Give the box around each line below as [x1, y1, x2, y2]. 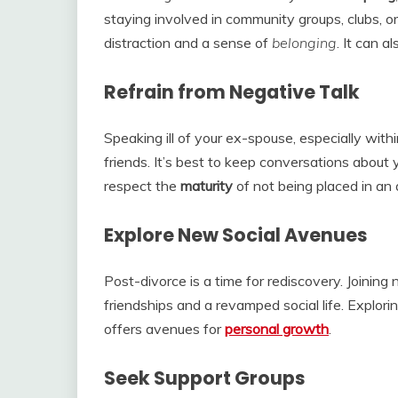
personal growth [225, 319, 329, 338]
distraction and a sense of [104, 34, 272, 52]
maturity [180, 177, 233, 195]
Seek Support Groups [104, 364, 306, 391]
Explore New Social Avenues [104, 222, 368, 249]
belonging [272, 34, 337, 52]
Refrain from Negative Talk [104, 79, 360, 106]
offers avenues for [104, 319, 225, 338]
